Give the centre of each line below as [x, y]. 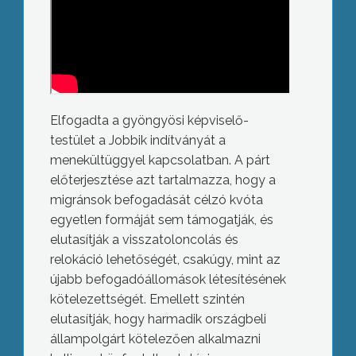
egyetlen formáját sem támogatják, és [161, 220]
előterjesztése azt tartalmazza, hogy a [163, 180]
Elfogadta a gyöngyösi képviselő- [149, 121]
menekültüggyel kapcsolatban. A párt [160, 161]
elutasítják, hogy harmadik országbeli [158, 319]
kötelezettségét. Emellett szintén [147, 300]
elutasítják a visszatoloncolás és [144, 240]
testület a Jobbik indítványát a [137, 141]
